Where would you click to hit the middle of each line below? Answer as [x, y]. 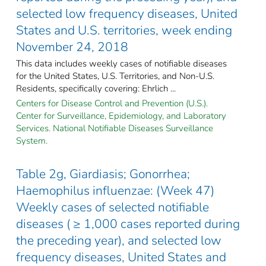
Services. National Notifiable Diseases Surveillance [115, 128]
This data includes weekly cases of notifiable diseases [121, 63]
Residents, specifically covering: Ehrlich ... [96, 88]
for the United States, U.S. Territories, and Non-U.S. [115, 76]
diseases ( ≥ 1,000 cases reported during [128, 224]
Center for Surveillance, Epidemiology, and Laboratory [121, 115]
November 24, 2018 [72, 47]
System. [32, 140]
